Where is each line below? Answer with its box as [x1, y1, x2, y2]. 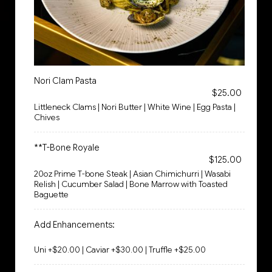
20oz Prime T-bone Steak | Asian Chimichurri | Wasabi [34, 169, 231, 179]
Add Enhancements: [34, 219, 115, 230]
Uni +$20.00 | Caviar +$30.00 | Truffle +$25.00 [34, 245, 206, 255]
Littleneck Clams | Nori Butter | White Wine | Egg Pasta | [34, 102, 236, 112]
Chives [34, 112, 59, 123]
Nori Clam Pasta [34, 75, 97, 86]
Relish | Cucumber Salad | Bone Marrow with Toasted [34, 179, 228, 189]
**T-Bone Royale [34, 142, 100, 153]
